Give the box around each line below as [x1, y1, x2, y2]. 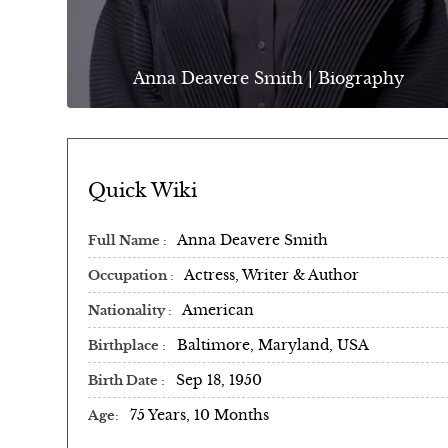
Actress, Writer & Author [184, 265, 359, 284]
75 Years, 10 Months [130, 405, 269, 424]
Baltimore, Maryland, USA [177, 335, 369, 354]
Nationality [88, 302, 168, 319]
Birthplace [88, 337, 162, 354]
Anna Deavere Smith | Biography [133, 68, 405, 89]
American [182, 300, 254, 319]
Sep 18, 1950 [176, 370, 262, 389]
